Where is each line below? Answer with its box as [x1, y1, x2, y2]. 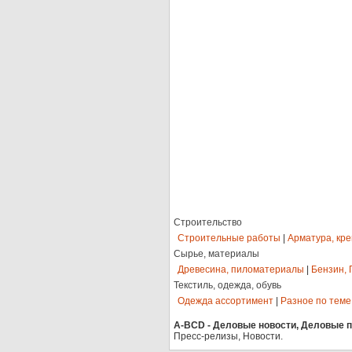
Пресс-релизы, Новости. [174, 331, 283, 343]
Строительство [174, 217, 242, 229]
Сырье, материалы [174, 248, 259, 260]
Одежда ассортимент [178, 295, 273, 307]
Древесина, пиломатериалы [178, 264, 304, 276]
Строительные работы [178, 233, 280, 244]
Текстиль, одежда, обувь [174, 280, 281, 291]
